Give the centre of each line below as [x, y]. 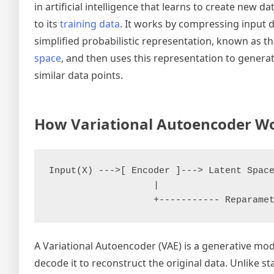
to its [47, 24]
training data [90, 24]
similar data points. [79, 75]
